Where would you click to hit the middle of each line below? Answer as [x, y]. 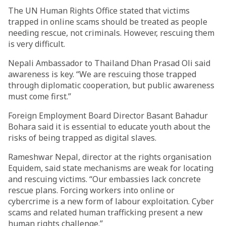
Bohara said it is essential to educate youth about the [109, 127]
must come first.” [40, 96]
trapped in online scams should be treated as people [108, 22]
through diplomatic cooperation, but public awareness [111, 85]
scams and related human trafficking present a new [105, 212]
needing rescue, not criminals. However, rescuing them [111, 33]
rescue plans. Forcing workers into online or [91, 190]
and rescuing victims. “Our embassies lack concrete [104, 179]
